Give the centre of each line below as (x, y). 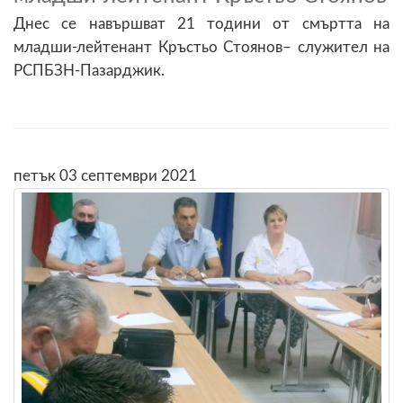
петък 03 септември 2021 (105, 175)
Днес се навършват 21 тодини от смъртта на (201, 23)
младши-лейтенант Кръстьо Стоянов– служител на (201, 47)
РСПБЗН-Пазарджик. (89, 70)
